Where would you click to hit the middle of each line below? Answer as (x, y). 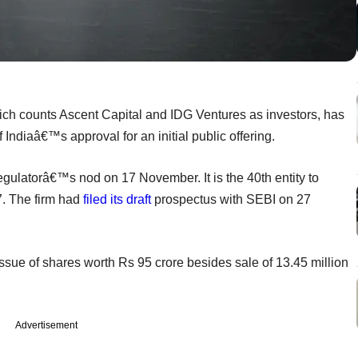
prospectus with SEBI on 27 (231, 199)
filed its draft (117, 199)
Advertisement (46, 325)
